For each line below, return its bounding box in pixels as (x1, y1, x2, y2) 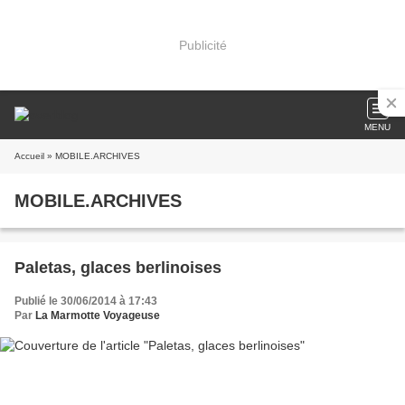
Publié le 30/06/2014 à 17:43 (14, 295, 157, 307)
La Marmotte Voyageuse (35, 309, 160, 322)
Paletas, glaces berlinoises (14, 259, 221, 277)
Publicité (178, 37, 227, 52)
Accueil (14, 151, 44, 161)
